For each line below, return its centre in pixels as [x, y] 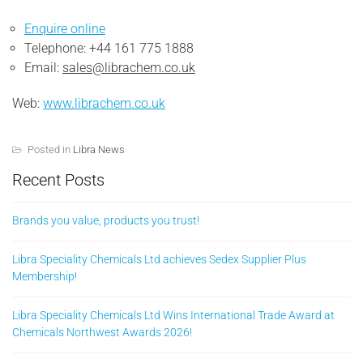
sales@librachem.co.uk [129, 67]
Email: [43, 67]
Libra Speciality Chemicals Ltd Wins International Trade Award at [173, 315]
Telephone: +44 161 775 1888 [109, 48]
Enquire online [65, 28]
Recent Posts [58, 179]
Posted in [50, 149]
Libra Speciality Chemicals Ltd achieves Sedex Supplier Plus [159, 259]
